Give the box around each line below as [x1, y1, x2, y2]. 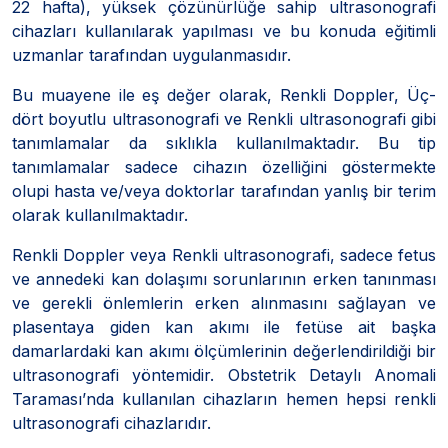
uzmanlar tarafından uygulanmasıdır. [12, 44, 291, 65]
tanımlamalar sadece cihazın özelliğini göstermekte [12, 156, 436, 177]
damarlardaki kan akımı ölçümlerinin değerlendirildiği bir [12, 340, 436, 361]
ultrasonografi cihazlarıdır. [12, 412, 211, 433]
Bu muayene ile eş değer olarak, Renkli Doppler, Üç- [12, 84, 436, 105]
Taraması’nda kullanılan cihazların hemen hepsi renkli [12, 388, 436, 409]
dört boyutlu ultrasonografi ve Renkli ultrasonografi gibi [12, 108, 436, 129]
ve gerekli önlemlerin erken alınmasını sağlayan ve [12, 292, 436, 313]
